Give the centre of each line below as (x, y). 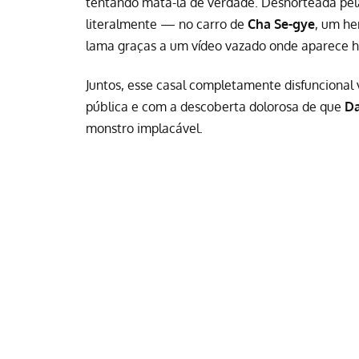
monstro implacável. (144, 129)
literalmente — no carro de (167, 24)
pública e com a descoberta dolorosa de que (215, 107)
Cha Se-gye (281, 24)
